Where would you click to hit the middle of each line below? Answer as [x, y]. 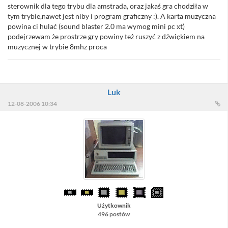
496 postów [114, 214]
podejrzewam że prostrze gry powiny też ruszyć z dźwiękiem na [106, 37]
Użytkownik [114, 206]
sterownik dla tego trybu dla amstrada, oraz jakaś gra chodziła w [108, 6]
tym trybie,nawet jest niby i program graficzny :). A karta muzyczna [112, 16]
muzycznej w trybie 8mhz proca [57, 47]
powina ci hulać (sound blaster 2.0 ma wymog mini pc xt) [96, 26]
